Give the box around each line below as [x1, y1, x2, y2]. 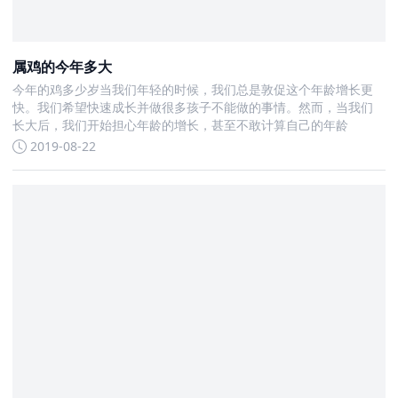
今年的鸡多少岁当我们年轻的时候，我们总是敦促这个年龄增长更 [12, 80, 373, 98]
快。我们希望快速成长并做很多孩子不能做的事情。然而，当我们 [12, 98, 373, 115]
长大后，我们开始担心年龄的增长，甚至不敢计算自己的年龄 [12, 115, 348, 133]
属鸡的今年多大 [12, 56, 112, 76]
